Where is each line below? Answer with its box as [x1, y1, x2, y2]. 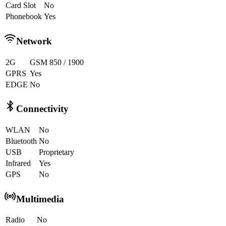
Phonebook [6, 12, 42, 21]
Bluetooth [6, 137, 37, 146]
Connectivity [16, 103, 69, 115]
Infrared [6, 159, 31, 168]
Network [16, 35, 52, 46]
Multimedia [16, 193, 64, 204]
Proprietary [39, 148, 74, 157]
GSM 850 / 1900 [30, 58, 84, 67]
